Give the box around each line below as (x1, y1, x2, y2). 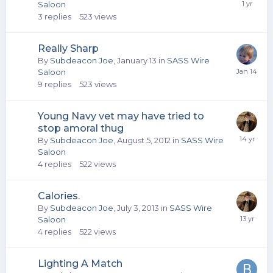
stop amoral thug (38, 122, 124, 134)
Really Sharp (38, 43, 99, 54)
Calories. (38, 190, 80, 202)
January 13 (117, 55, 157, 65)
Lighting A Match (38, 258, 122, 269)
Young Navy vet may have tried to (38, 110, 204, 122)
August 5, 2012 (117, 135, 171, 145)
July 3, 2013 (117, 203, 159, 213)
